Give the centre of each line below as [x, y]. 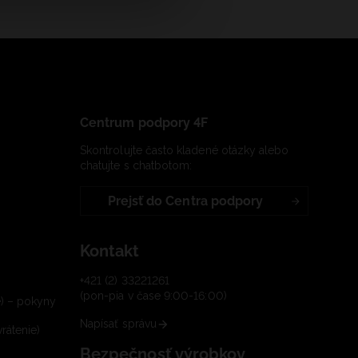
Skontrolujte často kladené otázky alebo [185, 151]
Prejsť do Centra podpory [185, 201]
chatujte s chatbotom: [136, 166]
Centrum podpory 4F [144, 123]
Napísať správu [118, 324]
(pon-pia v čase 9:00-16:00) [153, 296]
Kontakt [110, 251]
